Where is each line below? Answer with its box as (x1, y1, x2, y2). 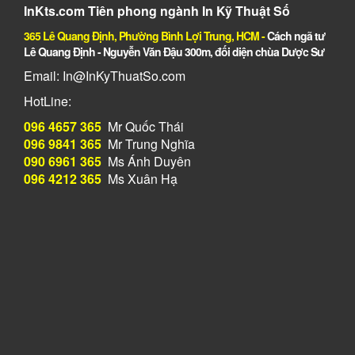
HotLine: (24, 92, 74, 111)
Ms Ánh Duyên (101, 152, 191, 171)
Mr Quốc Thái (101, 117, 184, 136)
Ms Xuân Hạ (101, 170, 177, 189)
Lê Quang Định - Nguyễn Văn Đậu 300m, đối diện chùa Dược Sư (24, 44, 324, 60)
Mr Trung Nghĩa (101, 135, 195, 154)
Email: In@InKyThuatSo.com (24, 67, 185, 86)
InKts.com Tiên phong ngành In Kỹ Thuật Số (24, 2, 290, 21)
